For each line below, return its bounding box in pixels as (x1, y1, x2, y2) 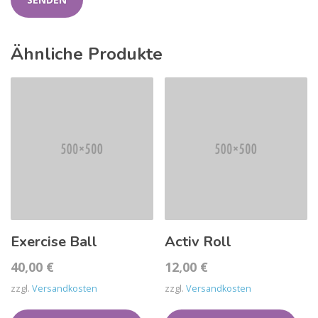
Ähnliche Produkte (11, 43, 163, 65)
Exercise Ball (11, 231, 97, 251)
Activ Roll (165, 231, 232, 251)
